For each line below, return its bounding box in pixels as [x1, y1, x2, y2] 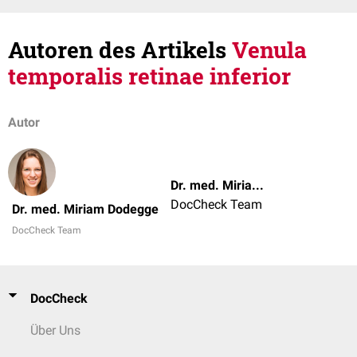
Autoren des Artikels [8, 35, 232, 65]
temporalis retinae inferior [8, 61, 291, 91]
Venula [232, 35, 307, 65]
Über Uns [30, 323, 80, 338]
